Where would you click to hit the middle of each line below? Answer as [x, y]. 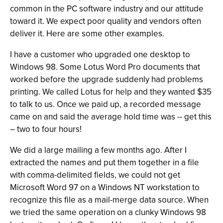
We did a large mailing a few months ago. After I [98, 150]
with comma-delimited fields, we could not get [95, 175]
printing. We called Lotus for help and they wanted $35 [111, 92]
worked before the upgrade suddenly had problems [107, 79]
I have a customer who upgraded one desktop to [100, 55]
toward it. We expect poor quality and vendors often [106, 21]
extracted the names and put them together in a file [105, 163]
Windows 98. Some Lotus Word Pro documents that [105, 67]
